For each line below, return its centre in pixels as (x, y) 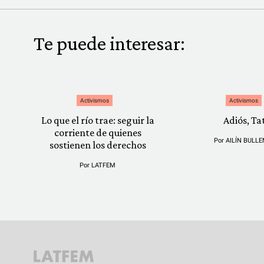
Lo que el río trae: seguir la (98, 120)
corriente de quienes (98, 133)
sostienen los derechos (98, 145)
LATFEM (104, 165)
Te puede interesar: (109, 43)
